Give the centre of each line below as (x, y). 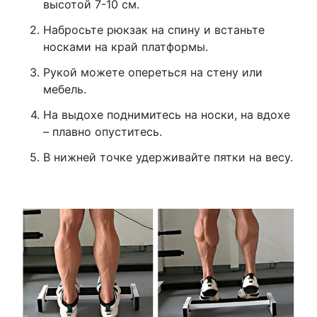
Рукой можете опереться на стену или (152, 73)
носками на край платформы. (125, 47)
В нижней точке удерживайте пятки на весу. (168, 157)
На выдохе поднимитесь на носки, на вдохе (166, 115)
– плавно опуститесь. (102, 132)
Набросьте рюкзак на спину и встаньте (154, 30)
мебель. (64, 90)
